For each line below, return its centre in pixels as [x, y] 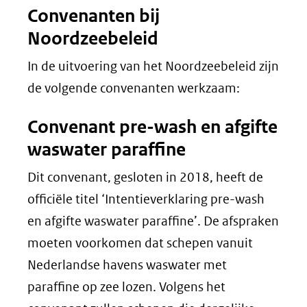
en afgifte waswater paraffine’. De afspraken [153, 221]
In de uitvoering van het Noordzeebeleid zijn [153, 66]
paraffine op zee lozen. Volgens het [126, 287]
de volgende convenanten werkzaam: [134, 88]
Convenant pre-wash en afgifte [152, 127]
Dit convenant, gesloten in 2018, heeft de [145, 177]
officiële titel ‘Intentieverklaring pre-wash [146, 199]
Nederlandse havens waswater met [127, 265]
